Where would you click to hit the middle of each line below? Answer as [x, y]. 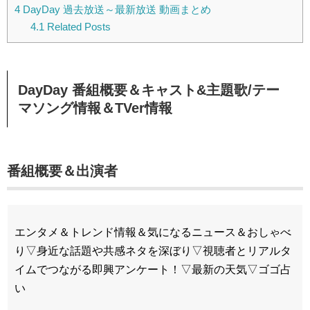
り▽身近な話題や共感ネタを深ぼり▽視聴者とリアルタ [153, 251]
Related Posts [77, 27]
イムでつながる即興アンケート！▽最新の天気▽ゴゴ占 [153, 270]
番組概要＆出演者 [62, 171]
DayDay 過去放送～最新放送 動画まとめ [116, 10]
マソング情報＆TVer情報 [95, 108]
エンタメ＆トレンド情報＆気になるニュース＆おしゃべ [153, 232]
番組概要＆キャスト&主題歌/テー [176, 90]
